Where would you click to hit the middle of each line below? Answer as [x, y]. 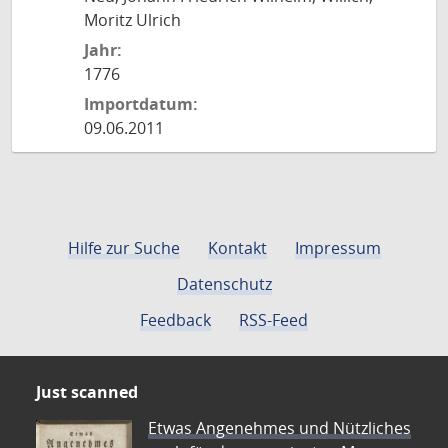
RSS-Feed [273, 320]
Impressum [337, 248]
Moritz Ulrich [132, 20]
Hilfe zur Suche [123, 248]
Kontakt [237, 248]
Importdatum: [141, 104]
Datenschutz [224, 284]
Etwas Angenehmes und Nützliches [279, 428]
